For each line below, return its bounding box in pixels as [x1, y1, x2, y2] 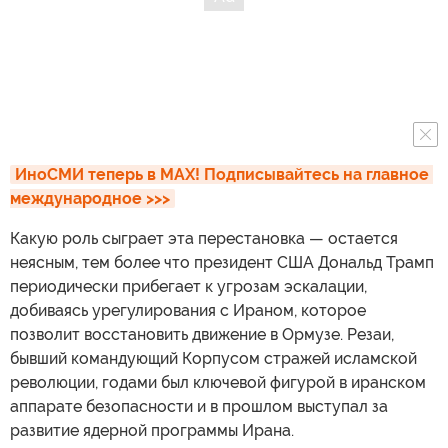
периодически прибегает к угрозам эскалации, [10, 276, 367, 296]
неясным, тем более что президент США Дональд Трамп [10, 252, 434, 272]
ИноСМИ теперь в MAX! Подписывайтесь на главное [15, 164, 429, 184]
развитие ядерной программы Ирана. [10, 420, 294, 440]
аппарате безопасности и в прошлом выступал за [10, 396, 388, 416]
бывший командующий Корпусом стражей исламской [10, 348, 417, 368]
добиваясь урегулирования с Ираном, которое [10, 300, 366, 320]
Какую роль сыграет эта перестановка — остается [10, 228, 398, 248]
